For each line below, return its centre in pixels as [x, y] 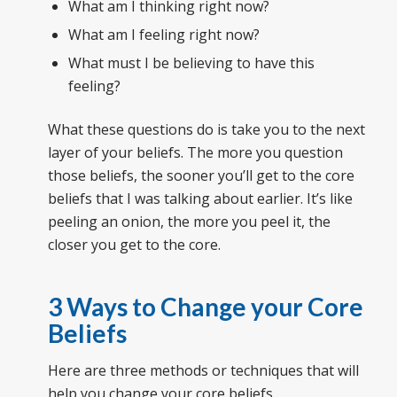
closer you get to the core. [134, 245]
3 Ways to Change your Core [205, 307]
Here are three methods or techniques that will [203, 371]
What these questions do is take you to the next [206, 130]
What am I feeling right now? [163, 35]
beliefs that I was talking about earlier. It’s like [200, 199]
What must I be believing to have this [191, 63]
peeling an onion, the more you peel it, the [189, 222]
